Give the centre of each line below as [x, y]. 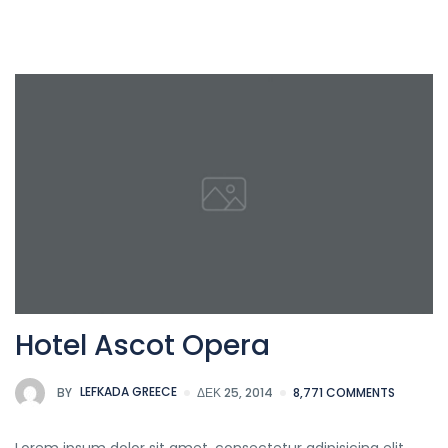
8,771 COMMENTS [344, 393]
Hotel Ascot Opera [142, 346]
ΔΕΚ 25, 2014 [235, 393]
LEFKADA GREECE [127, 392]
